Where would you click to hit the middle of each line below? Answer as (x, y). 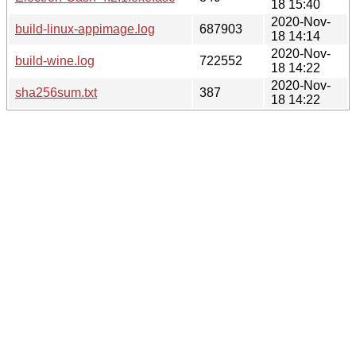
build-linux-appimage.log (85, 29)
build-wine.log (55, 60)
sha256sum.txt (56, 92)
